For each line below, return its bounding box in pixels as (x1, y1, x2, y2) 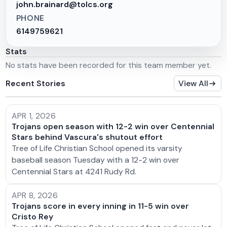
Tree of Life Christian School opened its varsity (12, 143, 183, 154)
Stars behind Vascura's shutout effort (12, 132, 163, 143)
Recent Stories (6, 78, 66, 89)
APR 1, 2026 (12, 110, 56, 122)
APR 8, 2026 (12, 190, 58, 201)
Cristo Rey (12, 211, 54, 222)
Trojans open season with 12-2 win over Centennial (12, 121, 215, 132)
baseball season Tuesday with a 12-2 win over (12, 155, 180, 166)
